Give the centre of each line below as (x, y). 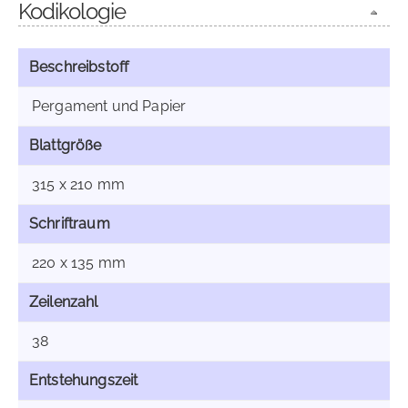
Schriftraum (70, 224)
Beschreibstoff (79, 67)
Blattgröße (66, 145)
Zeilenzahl (64, 302)
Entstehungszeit (84, 380)
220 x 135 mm (79, 263)
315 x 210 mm (78, 184)
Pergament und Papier (109, 106)
